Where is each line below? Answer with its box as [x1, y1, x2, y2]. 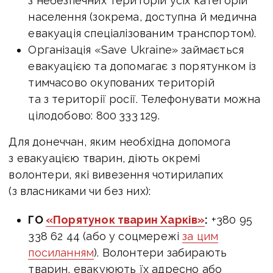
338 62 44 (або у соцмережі [28, 229, 183, 243]
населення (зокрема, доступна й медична [28, 10, 257, 23]
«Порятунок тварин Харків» [45, 213, 205, 226]
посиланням [28, 246, 94, 259]
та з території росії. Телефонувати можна [28, 92, 261, 105]
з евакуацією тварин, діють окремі [9, 151, 200, 165]
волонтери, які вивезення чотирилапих [9, 168, 223, 181]
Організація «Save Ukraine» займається [28, 43, 244, 56]
